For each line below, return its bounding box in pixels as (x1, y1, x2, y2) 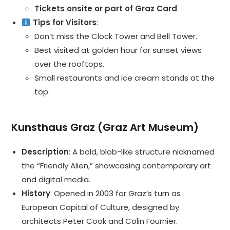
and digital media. (22, 174, 91, 185)
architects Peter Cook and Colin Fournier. (22, 216, 178, 227)
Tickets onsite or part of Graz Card (34, 3, 178, 14)
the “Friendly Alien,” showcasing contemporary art (22, 160, 212, 171)
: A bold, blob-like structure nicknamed (69, 146, 215, 158)
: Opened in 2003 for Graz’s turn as (50, 188, 181, 199)
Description (22, 146, 69, 158)
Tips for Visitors (30, 17, 97, 28)
